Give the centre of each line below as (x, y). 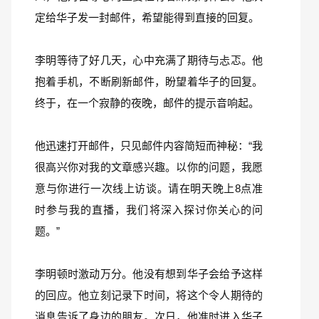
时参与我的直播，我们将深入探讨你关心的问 (149, 210)
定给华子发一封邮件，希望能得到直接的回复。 (147, 17)
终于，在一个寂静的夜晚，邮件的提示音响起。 (147, 103)
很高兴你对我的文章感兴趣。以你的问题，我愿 (149, 167)
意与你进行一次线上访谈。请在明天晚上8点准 (149, 188)
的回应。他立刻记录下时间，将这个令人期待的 (149, 295)
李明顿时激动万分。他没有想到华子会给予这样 (149, 274)
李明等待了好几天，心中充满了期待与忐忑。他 (149, 60)
